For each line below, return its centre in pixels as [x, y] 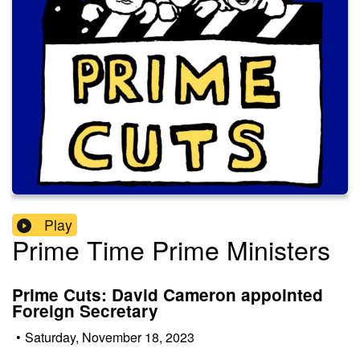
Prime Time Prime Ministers [171, 250]
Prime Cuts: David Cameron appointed [168, 295]
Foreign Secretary [85, 311]
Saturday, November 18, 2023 [110, 337]
